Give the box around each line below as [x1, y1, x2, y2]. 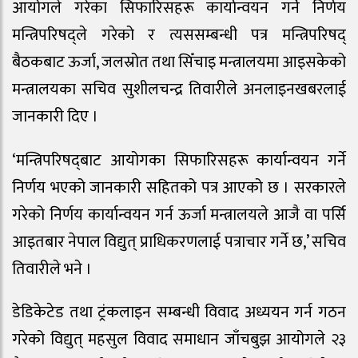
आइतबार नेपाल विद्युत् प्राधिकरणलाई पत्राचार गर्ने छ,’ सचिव [12, 228, 346, 256]
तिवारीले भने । [12, 255, 92, 283]
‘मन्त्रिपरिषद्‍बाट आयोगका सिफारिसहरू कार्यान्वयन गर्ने [12, 146, 346, 174]
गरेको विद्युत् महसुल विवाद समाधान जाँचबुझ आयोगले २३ [12, 326, 346, 354]
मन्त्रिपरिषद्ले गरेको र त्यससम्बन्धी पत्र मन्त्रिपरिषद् [12, 21, 346, 49]
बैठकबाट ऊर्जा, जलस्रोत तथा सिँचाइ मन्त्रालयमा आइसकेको [12, 48, 346, 76]
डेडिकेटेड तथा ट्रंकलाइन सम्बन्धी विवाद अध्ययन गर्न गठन [12, 299, 346, 327]
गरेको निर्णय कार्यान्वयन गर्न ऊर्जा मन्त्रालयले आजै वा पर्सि [12, 201, 346, 229]
